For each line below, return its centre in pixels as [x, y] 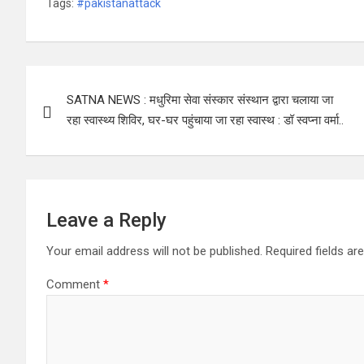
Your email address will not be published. [154, 251]
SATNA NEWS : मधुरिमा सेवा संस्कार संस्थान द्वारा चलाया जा [200, 100]
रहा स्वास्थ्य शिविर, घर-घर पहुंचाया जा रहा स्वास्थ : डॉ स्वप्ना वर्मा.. [205, 120]
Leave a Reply [106, 220]
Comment [75, 284]
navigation [86, 114]
